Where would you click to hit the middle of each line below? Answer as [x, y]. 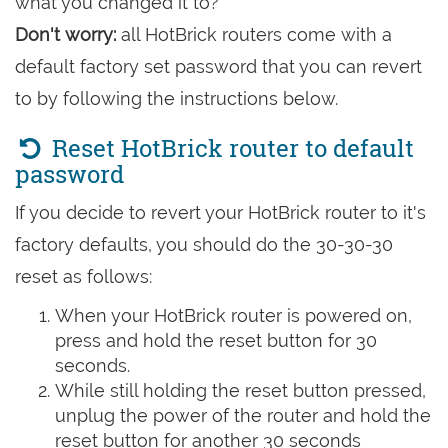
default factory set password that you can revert [218, 66]
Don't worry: [65, 34]
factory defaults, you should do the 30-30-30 [204, 244]
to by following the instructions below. [176, 98]
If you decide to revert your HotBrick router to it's [220, 212]
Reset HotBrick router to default [229, 148]
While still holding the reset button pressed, [240, 390]
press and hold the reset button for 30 [216, 340]
